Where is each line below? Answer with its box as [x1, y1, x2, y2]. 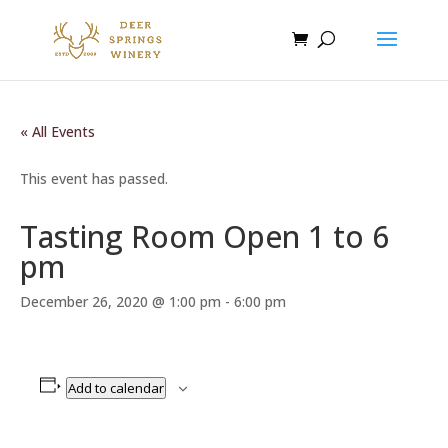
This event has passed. [20, 169, 168, 188]
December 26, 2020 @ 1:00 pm [20, 292, 221, 311]
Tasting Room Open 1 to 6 [20, 216, 389, 257]
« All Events [20, 122, 95, 141]
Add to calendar [67, 379, 164, 397]
